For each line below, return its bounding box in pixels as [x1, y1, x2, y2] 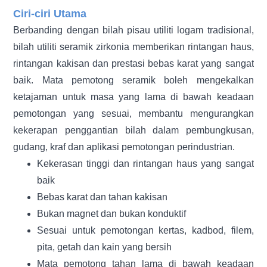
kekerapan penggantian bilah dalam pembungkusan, [13, 125, 254, 135]
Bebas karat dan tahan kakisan [37, 191, 168, 202]
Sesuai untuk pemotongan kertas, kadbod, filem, [37, 225, 254, 235]
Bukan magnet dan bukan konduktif [37, 208, 187, 219]
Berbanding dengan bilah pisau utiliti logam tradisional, [13, 24, 254, 35]
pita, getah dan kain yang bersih [37, 241, 172, 252]
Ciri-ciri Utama [13, 7, 87, 20]
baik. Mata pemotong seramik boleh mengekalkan [13, 74, 254, 85]
